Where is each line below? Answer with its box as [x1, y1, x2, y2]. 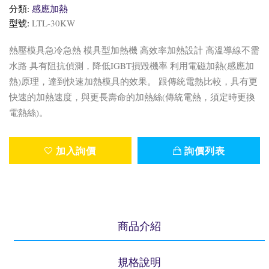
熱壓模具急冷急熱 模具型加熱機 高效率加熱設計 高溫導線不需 [9, 43, 259, 56]
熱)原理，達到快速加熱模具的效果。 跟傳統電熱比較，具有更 [9, 74, 258, 87]
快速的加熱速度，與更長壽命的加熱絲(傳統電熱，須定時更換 [9, 90, 255, 103]
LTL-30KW [32, 16, 75, 29]
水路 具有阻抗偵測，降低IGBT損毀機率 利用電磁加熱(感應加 [9, 59, 254, 71]
